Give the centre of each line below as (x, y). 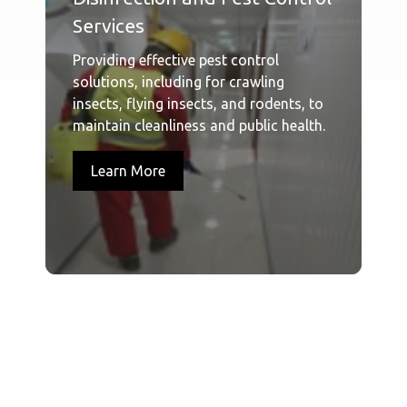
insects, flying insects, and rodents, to (198, 104)
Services (109, 26)
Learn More (128, 171)
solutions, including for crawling (179, 82)
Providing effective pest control (176, 60)
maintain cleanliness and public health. (199, 126)
